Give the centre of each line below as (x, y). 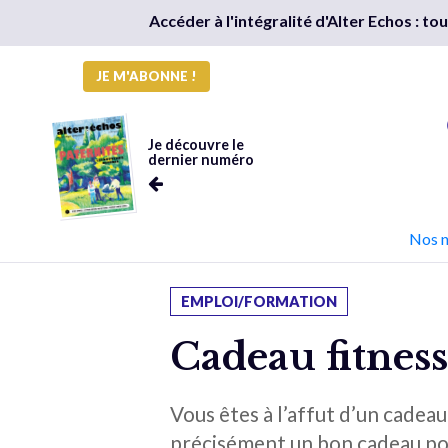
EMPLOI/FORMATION (259, 301)
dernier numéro (200, 159)
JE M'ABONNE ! (146, 76)
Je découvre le (195, 144)
